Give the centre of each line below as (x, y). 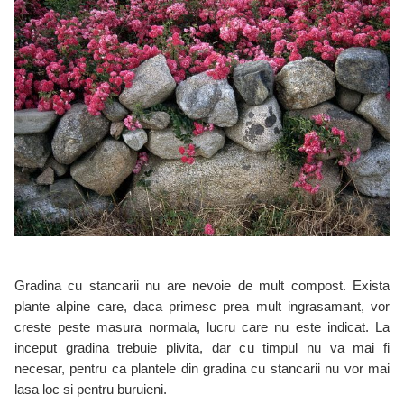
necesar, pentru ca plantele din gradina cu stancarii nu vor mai (202, 369)
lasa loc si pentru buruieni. (91, 390)
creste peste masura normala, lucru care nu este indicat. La (202, 327)
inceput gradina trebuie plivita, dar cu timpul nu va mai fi (202, 348)
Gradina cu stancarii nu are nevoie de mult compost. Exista (202, 286)
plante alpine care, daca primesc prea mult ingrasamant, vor (202, 307)
